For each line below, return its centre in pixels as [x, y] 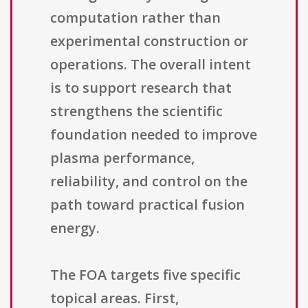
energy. [75, 228]
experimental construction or [149, 41]
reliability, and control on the [149, 181]
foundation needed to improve [154, 135]
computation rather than [135, 18]
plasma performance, [122, 158]
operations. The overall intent [151, 65]
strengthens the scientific [136, 111]
